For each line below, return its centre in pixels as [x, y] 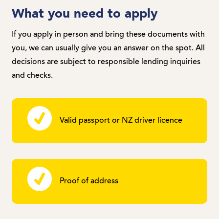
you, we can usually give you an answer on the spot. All [108, 48]
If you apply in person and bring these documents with [108, 34]
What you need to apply [85, 14]
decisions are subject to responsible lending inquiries [106, 62]
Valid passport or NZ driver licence [121, 120]
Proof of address [89, 181]
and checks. [32, 76]
